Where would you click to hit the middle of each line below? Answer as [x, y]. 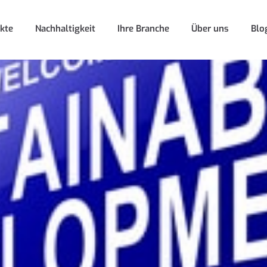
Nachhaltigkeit [65, 28]
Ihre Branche [143, 28]
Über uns [210, 28]
